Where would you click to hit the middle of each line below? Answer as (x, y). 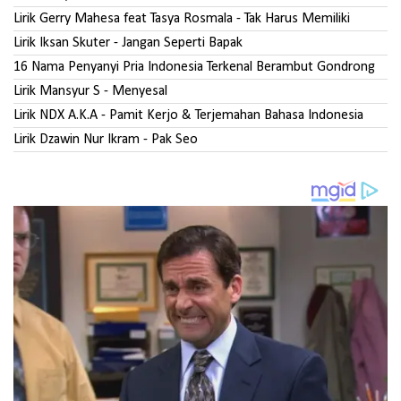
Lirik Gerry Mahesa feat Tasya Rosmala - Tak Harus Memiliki (182, 18)
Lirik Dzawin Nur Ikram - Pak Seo (106, 139)
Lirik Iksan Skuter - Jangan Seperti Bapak (128, 43)
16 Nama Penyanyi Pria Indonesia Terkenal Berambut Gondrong (194, 67)
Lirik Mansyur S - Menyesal (90, 91)
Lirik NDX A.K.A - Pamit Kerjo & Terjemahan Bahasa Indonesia (188, 115)
